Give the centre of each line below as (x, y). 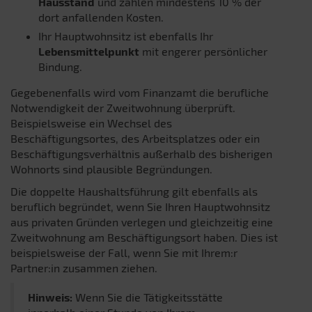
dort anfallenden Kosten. (101, 17)
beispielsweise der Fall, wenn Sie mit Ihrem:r (124, 252)
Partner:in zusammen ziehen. (84, 267)
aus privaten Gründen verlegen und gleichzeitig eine (142, 221)
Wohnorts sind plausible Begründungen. (111, 169)
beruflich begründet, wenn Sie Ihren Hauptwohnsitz (140, 206)
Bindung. (60, 66)
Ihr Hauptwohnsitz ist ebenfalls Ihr (126, 36)
